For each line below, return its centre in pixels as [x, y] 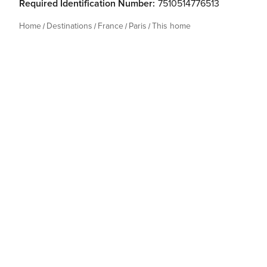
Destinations [69, 26]
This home [171, 26]
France [111, 26]
